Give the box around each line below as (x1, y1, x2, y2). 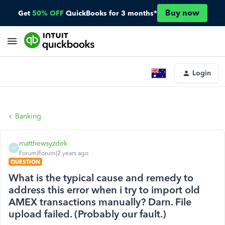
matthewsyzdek (19, 139, 67, 148)
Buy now (165, 8, 199, 18)
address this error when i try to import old (9, 184, 200, 196)
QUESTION (11, 158, 40, 165)
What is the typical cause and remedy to (9, 172, 193, 184)
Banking (15, 112, 41, 121)
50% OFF (32, 9, 64, 18)
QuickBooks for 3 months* (65, 9, 157, 18)
